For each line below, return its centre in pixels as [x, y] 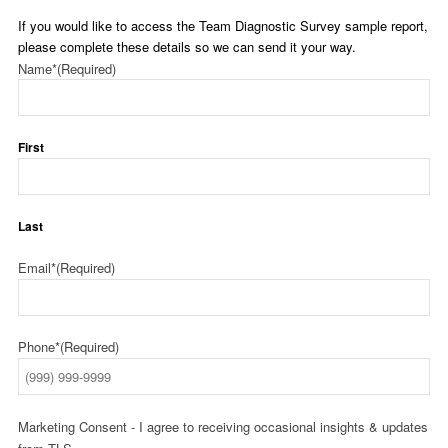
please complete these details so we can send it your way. [187, 47]
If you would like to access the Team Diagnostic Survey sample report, [223, 26]
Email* [37, 268]
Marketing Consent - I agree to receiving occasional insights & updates [223, 427]
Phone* [39, 347]
